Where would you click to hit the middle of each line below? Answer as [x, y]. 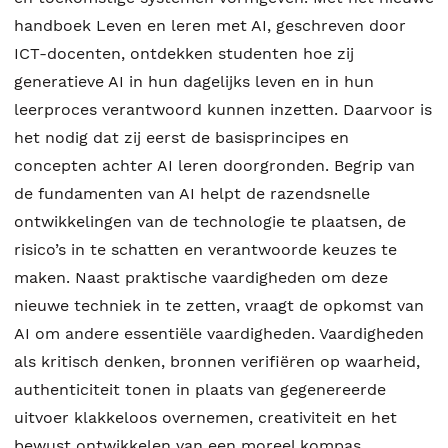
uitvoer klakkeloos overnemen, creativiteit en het [205, 417]
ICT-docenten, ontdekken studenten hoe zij [184, 53]
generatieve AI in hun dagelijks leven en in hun [194, 81]
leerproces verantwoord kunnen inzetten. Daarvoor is [223, 109]
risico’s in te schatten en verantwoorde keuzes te [205, 249]
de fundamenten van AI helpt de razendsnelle [192, 193]
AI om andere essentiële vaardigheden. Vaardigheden [219, 333]
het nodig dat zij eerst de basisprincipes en [181, 137]
